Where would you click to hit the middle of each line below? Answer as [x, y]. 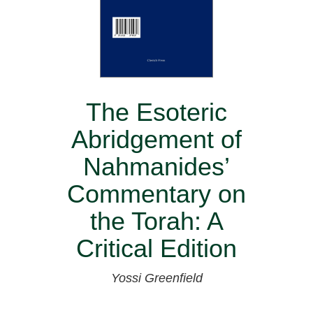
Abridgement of [156, 140]
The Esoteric [156, 112]
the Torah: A [156, 221]
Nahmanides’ [156, 167]
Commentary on [156, 194]
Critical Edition [156, 249]
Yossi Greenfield [156, 278]
